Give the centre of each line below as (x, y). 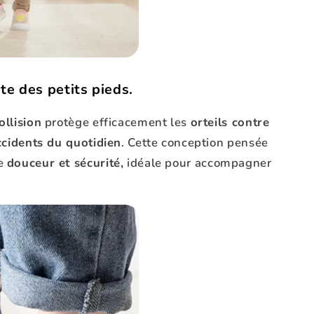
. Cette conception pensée (195, 142)
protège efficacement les (116, 122)
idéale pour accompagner (198, 163)
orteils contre (230, 122)
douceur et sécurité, (65, 163)
